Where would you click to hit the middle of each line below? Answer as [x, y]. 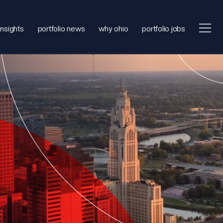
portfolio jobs [164, 28]
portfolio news [61, 28]
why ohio [113, 28]
